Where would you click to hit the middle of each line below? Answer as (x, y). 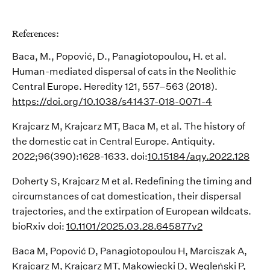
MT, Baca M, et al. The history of (174, 127)
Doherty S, (37, 181)
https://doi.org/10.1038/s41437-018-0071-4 (112, 102)
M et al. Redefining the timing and (176, 181)
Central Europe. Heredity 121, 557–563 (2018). (115, 87)
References (34, 33)
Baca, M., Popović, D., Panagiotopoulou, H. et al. (119, 57)
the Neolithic (208, 72)
